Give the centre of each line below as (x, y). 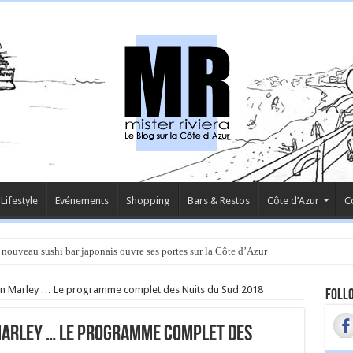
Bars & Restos (218, 201)
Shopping (148, 201)
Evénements (82, 201)
